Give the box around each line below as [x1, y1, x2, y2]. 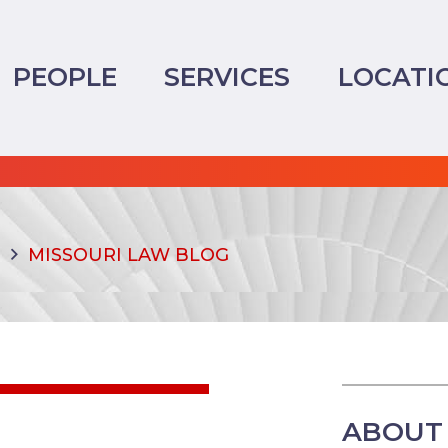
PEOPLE [13, 62, 118, 93]
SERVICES [164, 62, 291, 93]
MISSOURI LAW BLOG [28, 244, 230, 267]
